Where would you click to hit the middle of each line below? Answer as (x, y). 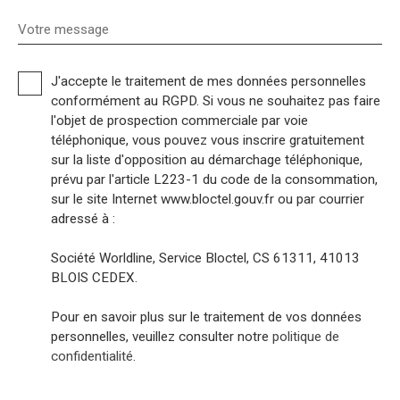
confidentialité (92, 356)
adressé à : (83, 218)
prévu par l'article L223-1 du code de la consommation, (214, 179)
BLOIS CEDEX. (94, 277)
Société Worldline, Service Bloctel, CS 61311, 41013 (205, 258)
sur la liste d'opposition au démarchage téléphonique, (207, 159)
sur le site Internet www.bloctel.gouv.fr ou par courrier (208, 199)
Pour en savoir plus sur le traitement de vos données (206, 317)
